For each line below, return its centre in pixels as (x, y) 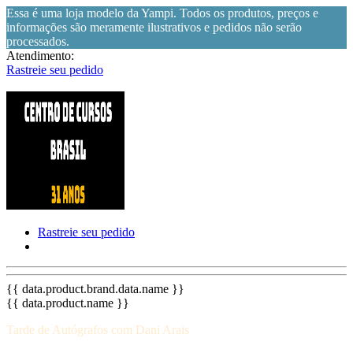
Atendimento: (40, 56)
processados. (38, 41)
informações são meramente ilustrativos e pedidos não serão (154, 27)
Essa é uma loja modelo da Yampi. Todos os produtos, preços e (162, 13)
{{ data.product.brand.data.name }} (95, 289)
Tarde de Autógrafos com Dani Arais (98, 330)
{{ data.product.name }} (68, 303)
